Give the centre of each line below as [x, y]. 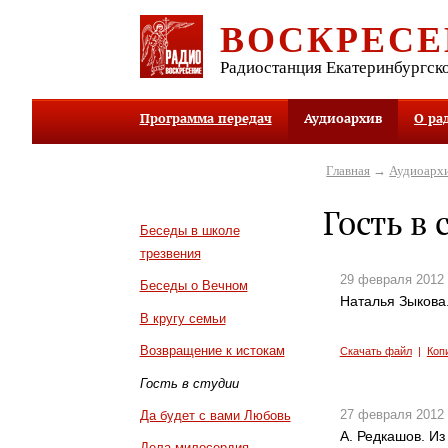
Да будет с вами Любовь [215, 415]
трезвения [170, 253]
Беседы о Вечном [193, 286]
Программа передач [205, 118]
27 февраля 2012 [391, 414]
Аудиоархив [342, 118]
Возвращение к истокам [212, 351]
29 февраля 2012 [391, 280]
